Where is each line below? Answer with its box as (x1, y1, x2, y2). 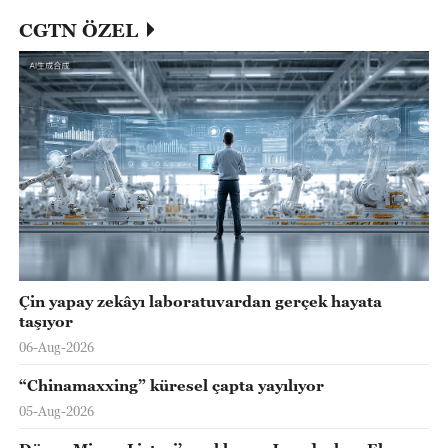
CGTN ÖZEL (18, 17, 138, 41)
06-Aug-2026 (18, 339, 94, 356)
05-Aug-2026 (18, 403, 94, 419)
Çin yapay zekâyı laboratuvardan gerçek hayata (18, 291, 382, 310)
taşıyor (18, 311, 73, 330)
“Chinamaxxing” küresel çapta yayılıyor (18, 375, 324, 394)
